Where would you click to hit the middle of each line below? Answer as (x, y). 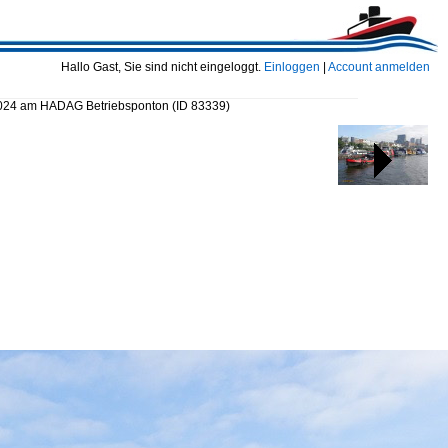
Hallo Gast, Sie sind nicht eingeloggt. (162, 67)
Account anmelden (379, 67)
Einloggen (292, 67)
